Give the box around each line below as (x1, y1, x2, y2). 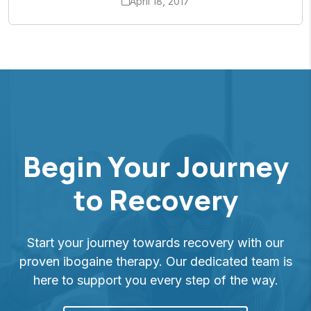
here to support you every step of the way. (33, 272, 278, 287)
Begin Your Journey (22, 146, 289, 185)
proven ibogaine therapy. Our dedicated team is (19, 253, 292, 269)
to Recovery (73, 180, 238, 219)
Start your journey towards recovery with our (27, 235, 284, 250)
